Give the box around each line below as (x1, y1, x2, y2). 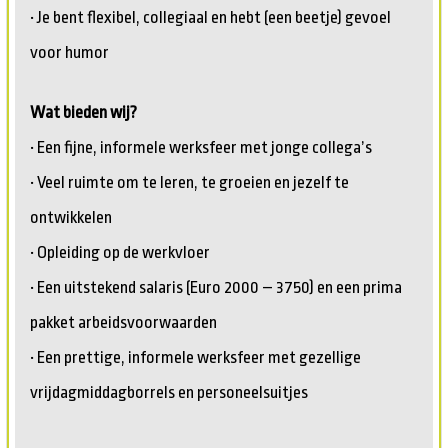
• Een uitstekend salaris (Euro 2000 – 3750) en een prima (30, 277, 402, 297)
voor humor (30, 42, 109, 62)
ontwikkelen (30, 207, 112, 227)
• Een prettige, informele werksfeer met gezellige (30, 347, 361, 367)
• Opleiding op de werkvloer (30, 242, 210, 262)
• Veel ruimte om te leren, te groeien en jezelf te (30, 172, 349, 192)
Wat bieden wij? (30, 102, 137, 122)
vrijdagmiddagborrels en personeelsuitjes (30, 382, 308, 402)
